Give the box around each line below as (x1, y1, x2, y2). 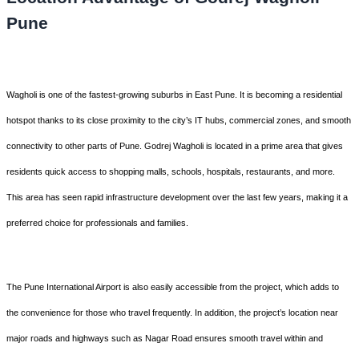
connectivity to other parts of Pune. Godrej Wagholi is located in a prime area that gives (6, 141, 343, 151)
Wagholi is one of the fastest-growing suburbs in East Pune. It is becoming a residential (6, 90, 342, 100)
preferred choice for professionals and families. (6, 218, 188, 228)
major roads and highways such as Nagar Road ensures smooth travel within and (6, 333, 323, 344)
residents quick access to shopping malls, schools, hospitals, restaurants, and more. (6, 167, 335, 177)
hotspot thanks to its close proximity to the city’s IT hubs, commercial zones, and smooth (6, 115, 351, 126)
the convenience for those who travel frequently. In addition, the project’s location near (6, 308, 338, 318)
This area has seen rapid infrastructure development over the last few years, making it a (6, 192, 348, 203)
